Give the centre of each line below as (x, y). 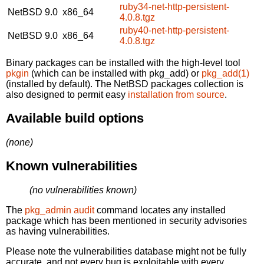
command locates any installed (160, 210)
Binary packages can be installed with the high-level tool (123, 62)
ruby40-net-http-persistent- (174, 30)
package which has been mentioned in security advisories (126, 220)
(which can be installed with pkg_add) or (115, 73)
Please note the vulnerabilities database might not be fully (126, 251)
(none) (19, 142)
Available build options (75, 118)
